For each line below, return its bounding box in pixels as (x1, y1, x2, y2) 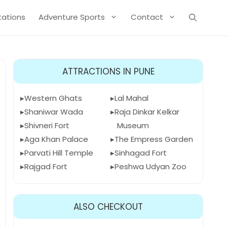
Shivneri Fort (24, 120, 69, 131)
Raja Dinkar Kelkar (114, 106, 179, 117)
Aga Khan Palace (24, 134, 88, 144)
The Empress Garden (114, 134, 193, 144)
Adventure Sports (39, 12, 105, 22)
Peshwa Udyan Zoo (114, 161, 186, 172)
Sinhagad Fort (114, 147, 167, 158)
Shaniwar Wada (24, 106, 83, 117)
